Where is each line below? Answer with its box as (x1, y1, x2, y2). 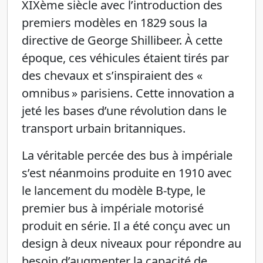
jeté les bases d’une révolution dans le (22, 103, 227, 119)
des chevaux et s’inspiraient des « (22, 68, 204, 83)
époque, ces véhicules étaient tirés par (22, 50, 229, 66)
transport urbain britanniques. (22, 120, 186, 136)
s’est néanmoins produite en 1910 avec (22, 165, 232, 181)
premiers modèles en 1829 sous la (22, 15, 207, 31)
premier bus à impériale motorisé (22, 200, 204, 216)
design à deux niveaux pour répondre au (22, 235, 241, 251)
